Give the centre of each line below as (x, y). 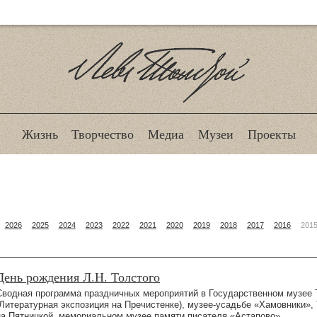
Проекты (271, 134)
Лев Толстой (158, 117)
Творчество (103, 134)
